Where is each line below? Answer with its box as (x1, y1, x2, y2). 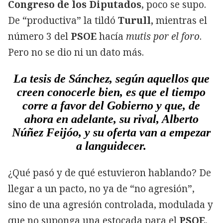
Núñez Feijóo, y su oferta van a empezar (12, 125, 211, 139)
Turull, (118, 13, 153, 27)
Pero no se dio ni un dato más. (8, 45, 144, 59)
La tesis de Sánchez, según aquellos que (13, 72, 210, 85)
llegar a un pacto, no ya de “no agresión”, (8, 182, 195, 195)
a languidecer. (76, 139, 147, 152)
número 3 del (8, 29, 71, 43)
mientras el (153, 13, 207, 27)
